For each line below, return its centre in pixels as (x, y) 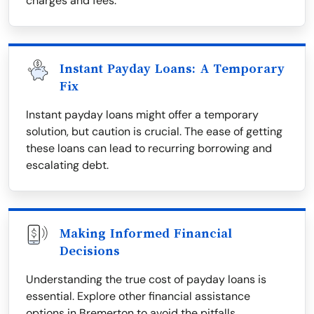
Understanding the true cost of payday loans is (146, 279)
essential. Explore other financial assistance (138, 296)
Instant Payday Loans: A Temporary (172, 69)
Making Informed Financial (146, 233)
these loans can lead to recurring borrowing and (149, 148)
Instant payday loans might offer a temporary (142, 115)
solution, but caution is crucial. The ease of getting (154, 131)
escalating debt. (67, 165)
